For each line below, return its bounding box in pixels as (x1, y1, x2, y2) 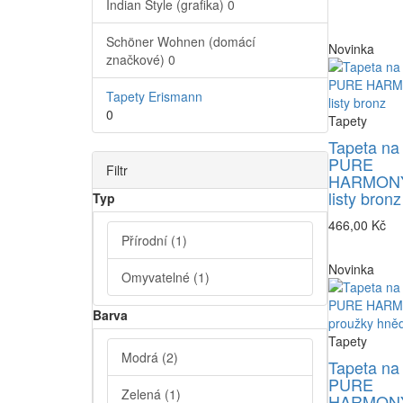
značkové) (106, 50, 168, 69)
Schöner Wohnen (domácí (106, 32, 255, 51)
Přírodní (121, 231, 171, 250)
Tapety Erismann (106, 87, 202, 106)
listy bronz (327, 186, 401, 210)
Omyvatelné (121, 268, 193, 287)
